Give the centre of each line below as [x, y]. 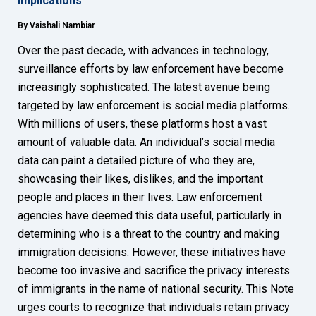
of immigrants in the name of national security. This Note [156, 289]
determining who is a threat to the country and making [148, 234]
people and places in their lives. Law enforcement [140, 197]
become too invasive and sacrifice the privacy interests [154, 271]
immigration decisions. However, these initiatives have [152, 253]
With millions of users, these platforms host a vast [142, 124]
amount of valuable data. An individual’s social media [146, 142]
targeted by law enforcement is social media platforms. [154, 106]
